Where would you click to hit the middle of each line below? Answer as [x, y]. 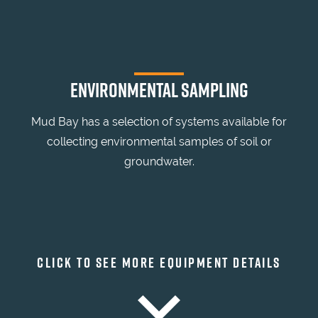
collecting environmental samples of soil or [159, 142]
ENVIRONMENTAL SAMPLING [159, 90]
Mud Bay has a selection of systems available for [159, 122]
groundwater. [159, 161]
